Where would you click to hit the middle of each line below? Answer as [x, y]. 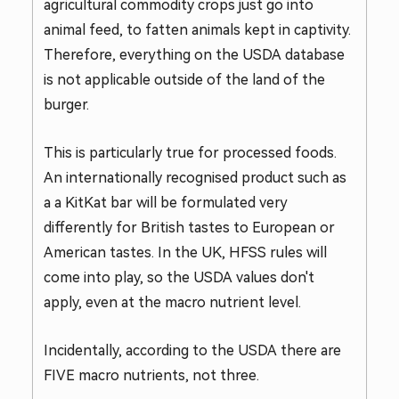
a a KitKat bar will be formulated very [166, 203]
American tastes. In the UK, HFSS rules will [185, 252]
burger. [66, 105]
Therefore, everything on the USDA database [194, 55]
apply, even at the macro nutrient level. [172, 302]
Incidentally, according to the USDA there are [192, 350]
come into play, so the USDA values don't [179, 277]
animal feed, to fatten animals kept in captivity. [197, 30]
